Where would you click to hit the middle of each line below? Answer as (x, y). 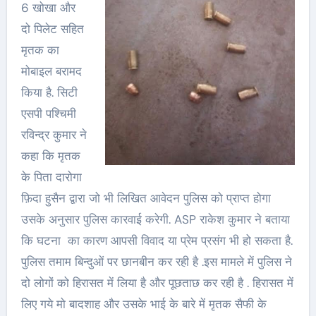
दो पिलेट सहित (52, 29)
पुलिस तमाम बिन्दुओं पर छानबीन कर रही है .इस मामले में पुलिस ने (156, 261)
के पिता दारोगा (51, 177)
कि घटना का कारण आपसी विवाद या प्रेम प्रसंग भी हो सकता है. (157, 240)
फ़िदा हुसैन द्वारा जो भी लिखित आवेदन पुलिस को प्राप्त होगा (146, 198)
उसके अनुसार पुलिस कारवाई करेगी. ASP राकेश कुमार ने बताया (155, 219)
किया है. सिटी (49, 92)
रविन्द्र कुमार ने (54, 134)
